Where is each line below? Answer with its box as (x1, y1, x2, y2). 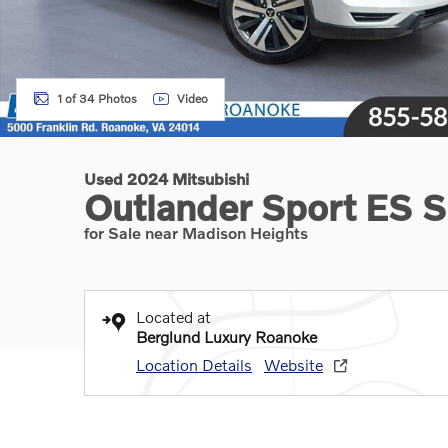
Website (264, 355, 323, 374)
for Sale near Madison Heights (84, 223, 308, 242)
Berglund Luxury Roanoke (136, 327, 317, 346)
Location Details (136, 355, 252, 374)
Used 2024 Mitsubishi (84, 169, 249, 188)
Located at (136, 307, 211, 326)
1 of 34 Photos (57, 91, 137, 106)
